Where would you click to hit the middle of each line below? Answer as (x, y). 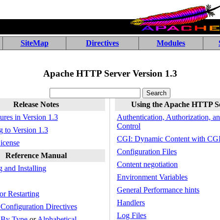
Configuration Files (147, 151)
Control (129, 126)
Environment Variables (152, 177)
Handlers (131, 203)
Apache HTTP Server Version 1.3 (110, 73)
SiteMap (34, 43)
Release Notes (36, 104)
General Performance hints (158, 190)
